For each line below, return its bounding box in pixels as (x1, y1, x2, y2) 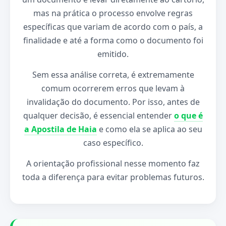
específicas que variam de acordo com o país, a (23, 21, 203, 32)
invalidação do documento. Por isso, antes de (26, 96, 200, 107)
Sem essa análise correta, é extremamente (32, 69, 194, 80)
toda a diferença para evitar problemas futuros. (22, 172, 204, 183)
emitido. (97, 48, 129, 60)
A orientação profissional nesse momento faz (26, 158, 200, 169)
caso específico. (83, 137, 143, 148)
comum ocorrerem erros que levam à (41, 83, 185, 94)
